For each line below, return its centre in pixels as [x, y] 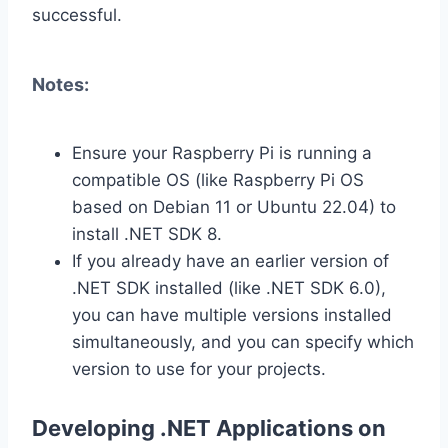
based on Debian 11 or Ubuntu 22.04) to [234, 206]
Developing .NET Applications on [209, 427]
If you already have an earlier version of [230, 260]
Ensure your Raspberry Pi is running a [222, 152]
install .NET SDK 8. [147, 233]
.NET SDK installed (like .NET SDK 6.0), [229, 287]
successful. [77, 14]
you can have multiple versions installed [232, 314]
